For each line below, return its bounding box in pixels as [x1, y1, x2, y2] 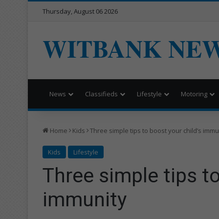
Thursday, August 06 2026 [43, 7, 118, 16]
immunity [43, 187, 127, 211]
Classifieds [85, 89, 118, 98]
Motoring [181, 89, 207, 98]
